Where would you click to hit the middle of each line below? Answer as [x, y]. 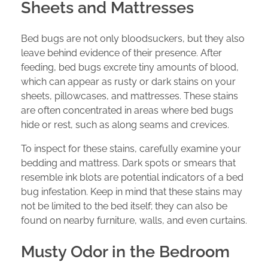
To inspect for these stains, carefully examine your [131, 148]
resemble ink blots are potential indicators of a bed [132, 177]
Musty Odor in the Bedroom [125, 251]
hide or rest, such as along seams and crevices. [125, 124]
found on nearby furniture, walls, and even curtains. [134, 220]
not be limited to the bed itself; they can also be [124, 206]
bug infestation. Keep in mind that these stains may [132, 191]
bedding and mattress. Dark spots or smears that [128, 163]
